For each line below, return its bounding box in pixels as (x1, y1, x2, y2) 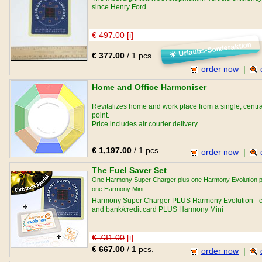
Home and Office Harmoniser (92, 82, 206, 92)
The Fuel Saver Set (92, 166, 167, 175)
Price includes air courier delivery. (92, 120, 199, 128)
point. (92, 111, 109, 119)
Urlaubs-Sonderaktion (176, 40, 252, 59)
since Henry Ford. (92, 3, 148, 11)
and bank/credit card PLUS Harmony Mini (92, 205, 223, 213)
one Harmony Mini (92, 185, 143, 192)
